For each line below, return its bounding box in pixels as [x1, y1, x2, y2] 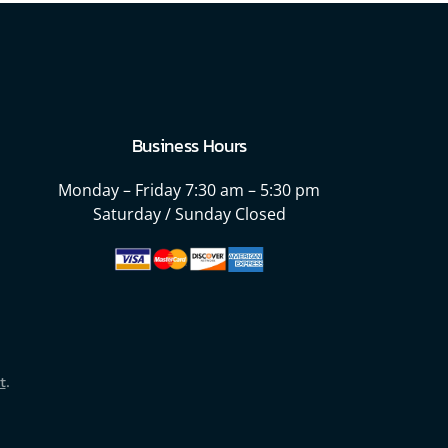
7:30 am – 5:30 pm [181, 179, 321, 202]
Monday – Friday [58, 179, 182, 202]
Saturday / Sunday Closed [92, 203, 286, 226]
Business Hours [131, 132, 248, 160]
